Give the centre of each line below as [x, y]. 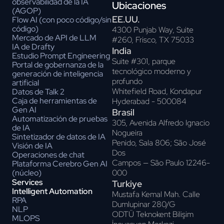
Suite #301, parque [144, 61]
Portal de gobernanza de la [58, 65]
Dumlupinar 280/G [144, 204]
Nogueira [127, 132]
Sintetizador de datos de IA [59, 137]
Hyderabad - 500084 [149, 101]
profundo [127, 81]
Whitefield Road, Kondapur [157, 91]
